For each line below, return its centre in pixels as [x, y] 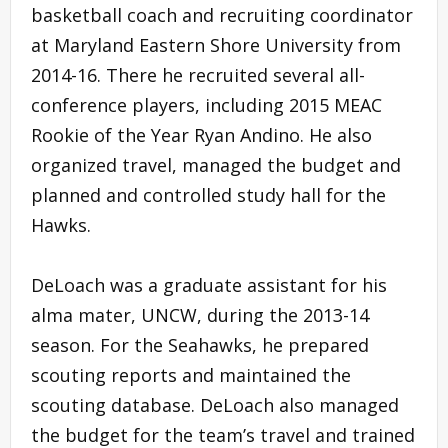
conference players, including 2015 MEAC [206, 104]
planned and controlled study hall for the [208, 194]
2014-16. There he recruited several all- [198, 74]
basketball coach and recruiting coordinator [222, 14]
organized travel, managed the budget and [216, 164]
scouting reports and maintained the [191, 374]
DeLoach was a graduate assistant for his [209, 284]
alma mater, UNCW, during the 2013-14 [200, 314]
